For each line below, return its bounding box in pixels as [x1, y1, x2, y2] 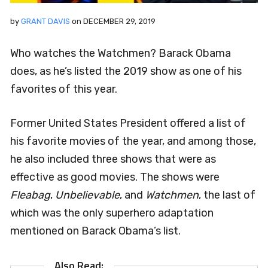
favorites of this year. [10, 82, 117, 96]
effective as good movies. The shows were [10, 170, 220, 184]
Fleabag [10, 188, 50, 202]
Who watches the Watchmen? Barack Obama [10, 46, 231, 60]
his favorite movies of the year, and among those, [10, 134, 256, 148]
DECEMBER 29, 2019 [83, 16, 156, 26]
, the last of [199, 188, 255, 202]
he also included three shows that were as [10, 152, 216, 166]
